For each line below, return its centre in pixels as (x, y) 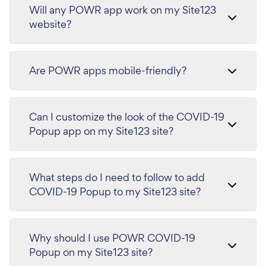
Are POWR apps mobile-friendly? (108, 70)
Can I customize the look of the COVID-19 (127, 117)
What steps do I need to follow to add (117, 177)
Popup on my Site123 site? (91, 252)
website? (50, 24)
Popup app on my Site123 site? (101, 131)
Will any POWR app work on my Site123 (123, 10)
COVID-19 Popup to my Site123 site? (115, 191)
